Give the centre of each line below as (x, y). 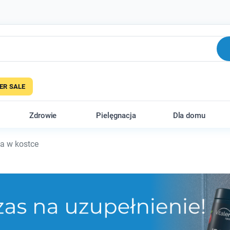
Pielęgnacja (116, 116)
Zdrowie (43, 116)
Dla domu (189, 116)
